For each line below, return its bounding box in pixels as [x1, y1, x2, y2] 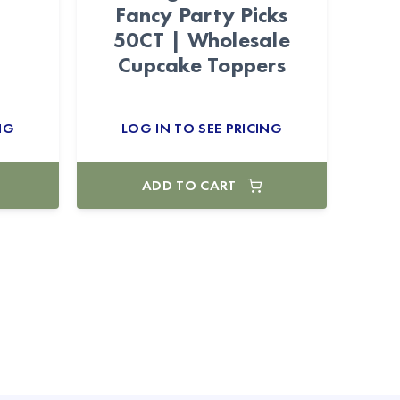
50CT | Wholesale [113, 26, 290, 54]
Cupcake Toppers [118, 51, 286, 79]
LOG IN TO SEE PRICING [121, 119, 282, 137]
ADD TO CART [142, 176, 237, 195]
